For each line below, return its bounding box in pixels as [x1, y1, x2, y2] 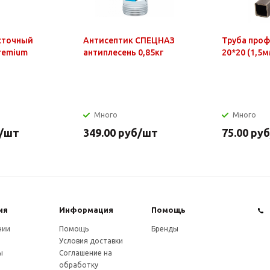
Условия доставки [59, 236, 124, 245]
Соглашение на [59, 248, 113, 257]
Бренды [151, 224, 178, 233]
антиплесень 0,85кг [83, 47, 163, 57]
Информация [59, 205, 114, 214]
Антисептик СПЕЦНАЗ [83, 35, 175, 45]
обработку [59, 260, 99, 269]
